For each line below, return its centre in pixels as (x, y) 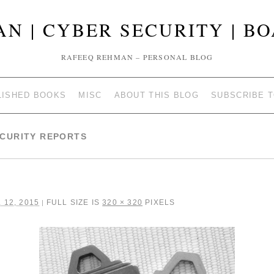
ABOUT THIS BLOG (157, 95)
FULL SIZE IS (73, 202)
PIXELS (159, 202)
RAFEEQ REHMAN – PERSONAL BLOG (137, 57)
